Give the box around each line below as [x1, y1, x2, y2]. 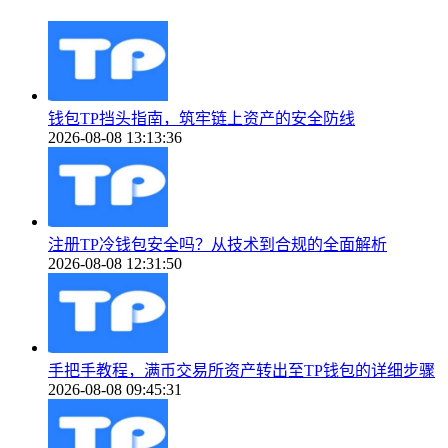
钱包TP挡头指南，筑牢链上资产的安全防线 [48, 109, 355, 127]
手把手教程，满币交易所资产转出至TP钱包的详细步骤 [48, 361, 435, 379]
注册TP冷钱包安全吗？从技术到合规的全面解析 [48, 235, 387, 253]
